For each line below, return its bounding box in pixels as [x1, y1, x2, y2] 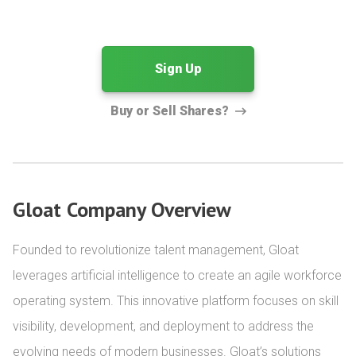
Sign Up [154, 61, 202, 76]
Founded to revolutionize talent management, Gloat [13, 242, 299, 257]
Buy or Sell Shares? [110, 103, 229, 118]
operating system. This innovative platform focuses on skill [13, 293, 339, 308]
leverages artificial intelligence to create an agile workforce [13, 268, 342, 283]
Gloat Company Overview [13, 196, 231, 222]
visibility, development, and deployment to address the [13, 319, 314, 334]
